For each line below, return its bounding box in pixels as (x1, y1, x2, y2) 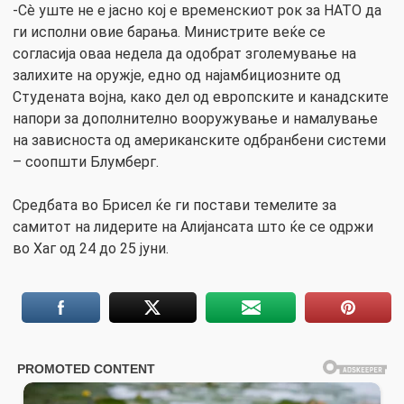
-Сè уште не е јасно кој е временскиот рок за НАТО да (13, 2, 381, 20)
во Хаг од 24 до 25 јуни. (13, 240, 169, 258)
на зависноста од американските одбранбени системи (13, 132, 386, 150)
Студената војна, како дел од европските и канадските (13, 88, 389, 106)
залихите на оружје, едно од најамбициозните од (13, 67, 341, 85)
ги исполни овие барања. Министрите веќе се (13, 23, 326, 41)
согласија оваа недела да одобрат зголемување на (13, 45, 356, 63)
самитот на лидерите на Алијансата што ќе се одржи (13, 218, 373, 236)
